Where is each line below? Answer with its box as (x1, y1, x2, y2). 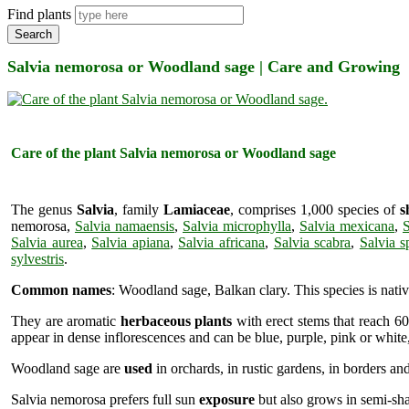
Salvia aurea (11, 234, 83, 250)
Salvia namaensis (75, 217, 174, 234)
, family (114, 201, 163, 217)
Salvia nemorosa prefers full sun (11, 391, 199, 407)
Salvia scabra (273, 234, 351, 250)
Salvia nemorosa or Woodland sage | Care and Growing (7, 57, 400, 76)
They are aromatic (11, 312, 121, 329)
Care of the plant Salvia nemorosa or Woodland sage (11, 145, 336, 162)
